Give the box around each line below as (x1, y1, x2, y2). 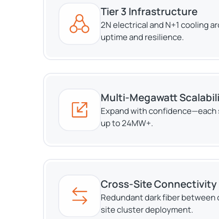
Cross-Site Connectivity (100, 176, 217, 191)
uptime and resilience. (100, 31, 184, 43)
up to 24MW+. (100, 117, 153, 129)
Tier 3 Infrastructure (100, 4, 197, 19)
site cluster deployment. (100, 203, 193, 215)
